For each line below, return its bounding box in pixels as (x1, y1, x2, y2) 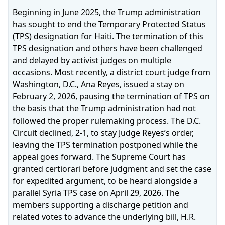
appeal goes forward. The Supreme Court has (13, 151, 186, 162)
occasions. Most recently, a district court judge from (13, 67, 210, 78)
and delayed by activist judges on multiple (13, 55, 171, 66)
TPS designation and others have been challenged (13, 43, 202, 54)
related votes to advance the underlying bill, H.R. (13, 211, 196, 222)
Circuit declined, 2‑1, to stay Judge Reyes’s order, (13, 127, 194, 138)
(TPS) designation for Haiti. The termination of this (13, 31, 203, 42)
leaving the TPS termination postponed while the (13, 139, 198, 150)
